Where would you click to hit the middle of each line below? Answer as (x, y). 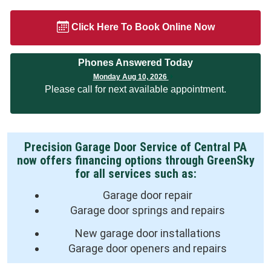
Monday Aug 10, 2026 (131, 77)
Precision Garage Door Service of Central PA (135, 147)
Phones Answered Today (135, 63)
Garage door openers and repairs (148, 248)
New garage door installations (148, 233)
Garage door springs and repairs (148, 211)
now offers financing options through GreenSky (135, 160)
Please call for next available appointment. (135, 90)
